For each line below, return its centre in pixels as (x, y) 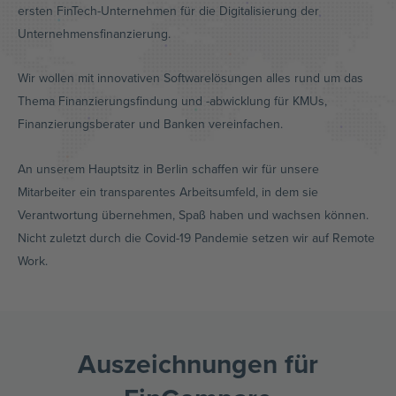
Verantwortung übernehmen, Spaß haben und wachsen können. (193, 214)
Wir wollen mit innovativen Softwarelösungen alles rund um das (190, 78)
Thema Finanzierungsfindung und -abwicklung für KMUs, (172, 101)
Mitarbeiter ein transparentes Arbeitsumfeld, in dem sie (168, 191)
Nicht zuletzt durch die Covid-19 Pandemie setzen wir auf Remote (196, 237)
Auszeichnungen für (198, 364)
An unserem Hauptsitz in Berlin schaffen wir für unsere (168, 168)
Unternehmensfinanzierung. (94, 33)
